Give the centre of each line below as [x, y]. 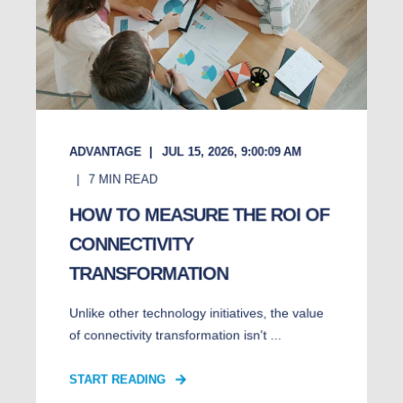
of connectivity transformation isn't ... [175, 335]
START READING [117, 380]
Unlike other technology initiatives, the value [196, 313]
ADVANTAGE [105, 152]
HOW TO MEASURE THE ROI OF [199, 215]
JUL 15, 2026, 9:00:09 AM [232, 152]
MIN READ [128, 179]
